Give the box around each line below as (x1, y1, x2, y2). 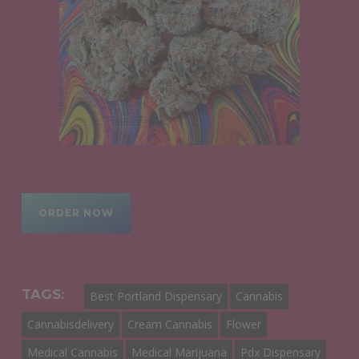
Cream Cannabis (127, 317, 212, 332)
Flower (225, 317, 261, 332)
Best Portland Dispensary (89, 288, 222, 304)
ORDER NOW (38, 207, 114, 219)
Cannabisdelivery (26, 317, 114, 332)
